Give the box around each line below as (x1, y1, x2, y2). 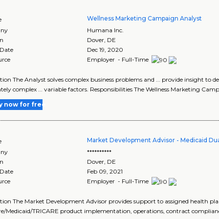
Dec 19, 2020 (87, 45, 124, 53)
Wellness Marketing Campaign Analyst (87, 14, 202, 22)
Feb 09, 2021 (87, 167, 123, 175)
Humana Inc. (87, 26, 124, 34)
